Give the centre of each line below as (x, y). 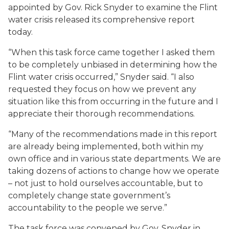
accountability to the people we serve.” (88, 208)
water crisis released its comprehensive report (101, 20)
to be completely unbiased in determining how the (113, 65)
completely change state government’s (89, 196)
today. (20, 32)
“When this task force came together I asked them (111, 52)
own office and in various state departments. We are (114, 159)
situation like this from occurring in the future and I (113, 101)
